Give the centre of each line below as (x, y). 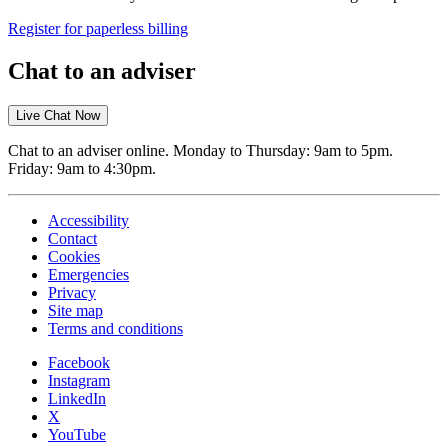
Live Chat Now (58, 115)
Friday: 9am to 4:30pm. (82, 168)
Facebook (79, 362)
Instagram (79, 380)
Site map (75, 310)
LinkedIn (77, 398)
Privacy (72, 292)
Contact (72, 238)
